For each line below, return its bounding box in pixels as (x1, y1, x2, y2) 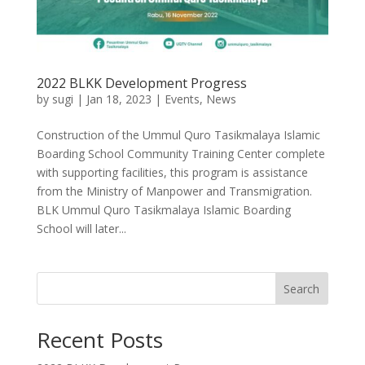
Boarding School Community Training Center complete (36, 146, 325, 162)
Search (284, 281, 320, 297)
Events (164, 91, 200, 108)
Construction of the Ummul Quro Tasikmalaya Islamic (36, 127, 320, 143)
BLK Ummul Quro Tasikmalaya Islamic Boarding (36, 202, 291, 218)
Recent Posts (36, 325, 163, 355)
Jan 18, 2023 (86, 91, 152, 108)
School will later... (36, 221, 126, 237)
